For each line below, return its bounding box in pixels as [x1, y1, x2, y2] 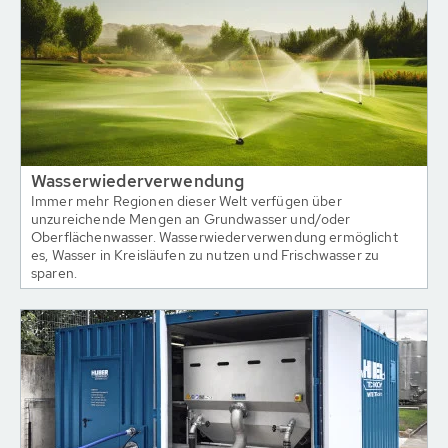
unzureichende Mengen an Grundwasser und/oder [31, 210, 351, 228]
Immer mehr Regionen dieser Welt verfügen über [31, 192, 342, 210]
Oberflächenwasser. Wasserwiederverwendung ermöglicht [31, 228, 398, 246]
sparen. [31, 264, 78, 282]
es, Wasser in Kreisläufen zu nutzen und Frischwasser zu [31, 246, 380, 264]
